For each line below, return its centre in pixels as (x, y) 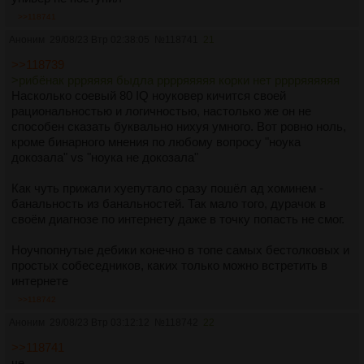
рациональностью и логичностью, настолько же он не (161, 110)
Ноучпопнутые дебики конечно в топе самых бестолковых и (180, 249)
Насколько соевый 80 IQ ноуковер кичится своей (149, 95)
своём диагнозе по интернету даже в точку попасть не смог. (178, 219)
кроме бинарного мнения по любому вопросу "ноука (156, 141)
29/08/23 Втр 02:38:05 (100, 39)
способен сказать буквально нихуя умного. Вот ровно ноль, (179, 126)
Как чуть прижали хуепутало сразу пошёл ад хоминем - (167, 188)
